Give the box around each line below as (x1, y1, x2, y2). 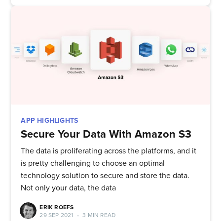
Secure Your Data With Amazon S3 (21, 127, 192, 141)
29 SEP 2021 (39, 211, 74, 219)
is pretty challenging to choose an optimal (21, 158, 165, 168)
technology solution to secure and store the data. (21, 170, 190, 181)
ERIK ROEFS (39, 203, 74, 211)
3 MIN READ (81, 211, 116, 219)
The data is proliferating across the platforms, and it (21, 146, 197, 156)
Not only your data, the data (21, 183, 116, 193)
